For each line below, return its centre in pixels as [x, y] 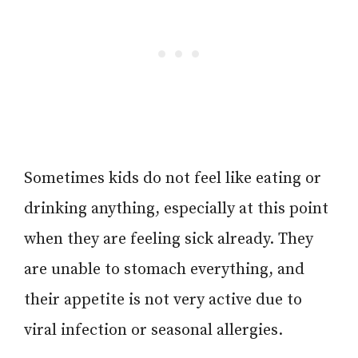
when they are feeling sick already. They [169, 239]
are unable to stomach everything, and [164, 269]
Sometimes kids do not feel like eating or [173, 178]
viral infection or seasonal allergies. [153, 330]
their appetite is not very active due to [163, 300]
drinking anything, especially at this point [176, 209]
